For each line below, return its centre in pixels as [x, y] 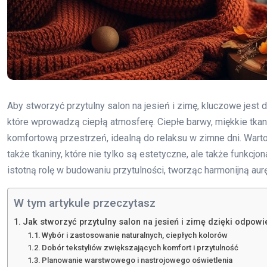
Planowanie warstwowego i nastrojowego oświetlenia [137, 260]
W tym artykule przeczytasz [85, 203]
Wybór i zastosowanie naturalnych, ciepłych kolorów [135, 235]
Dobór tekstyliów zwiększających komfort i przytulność [140, 247]
